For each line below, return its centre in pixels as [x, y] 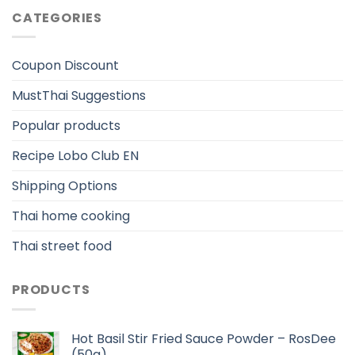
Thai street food [62, 246]
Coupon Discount [65, 66]
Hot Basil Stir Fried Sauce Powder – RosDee [204, 338]
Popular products [66, 126]
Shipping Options [65, 186]
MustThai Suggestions [79, 96]
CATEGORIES [57, 17]
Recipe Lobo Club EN [75, 156]
